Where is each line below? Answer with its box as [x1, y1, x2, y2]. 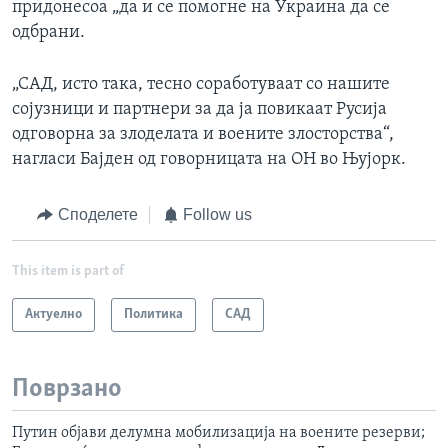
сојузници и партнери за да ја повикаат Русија [12, 100, 387, 120]
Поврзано [12, 375, 122, 403]
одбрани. [12, 23, 85, 43]
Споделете [57, 206, 138, 224]
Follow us [183, 206, 252, 224]
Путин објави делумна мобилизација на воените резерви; [12, 425, 425, 442]
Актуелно [25, 306, 82, 322]
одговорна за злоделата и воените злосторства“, [12, 125, 394, 145]
